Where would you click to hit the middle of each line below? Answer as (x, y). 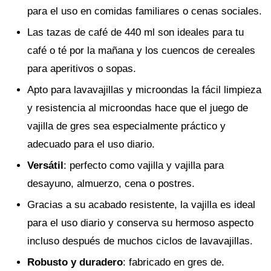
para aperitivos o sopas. (82, 69)
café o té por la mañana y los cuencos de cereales (141, 51)
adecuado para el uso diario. (91, 144)
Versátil (45, 165)
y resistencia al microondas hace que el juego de (138, 108)
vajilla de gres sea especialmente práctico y (126, 126)
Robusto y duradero (75, 262)
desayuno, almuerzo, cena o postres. (111, 184)
